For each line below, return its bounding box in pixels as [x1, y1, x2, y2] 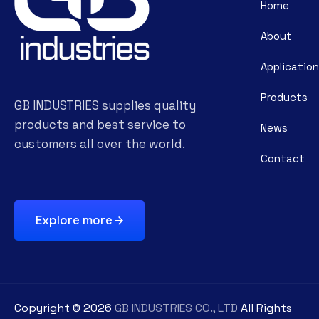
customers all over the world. [14, 135, 185, 152]
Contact [261, 152, 305, 166]
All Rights [238, 300, 292, 315]
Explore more [36, 211, 113, 228]
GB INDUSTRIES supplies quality [14, 97, 196, 113]
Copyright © [14, 300, 83, 315]
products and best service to [14, 116, 186, 132]
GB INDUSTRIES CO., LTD [115, 300, 238, 315]
